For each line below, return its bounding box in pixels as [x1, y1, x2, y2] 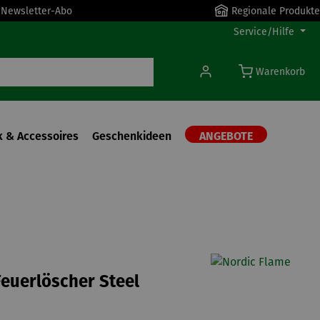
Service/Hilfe [234, 26, 295, 38]
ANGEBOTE [199, 129, 253, 143]
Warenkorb [256, 66, 305, 78]
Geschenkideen [92, 129, 171, 143]
